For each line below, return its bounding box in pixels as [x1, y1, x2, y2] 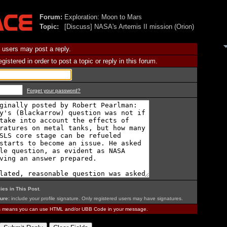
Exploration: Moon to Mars [64, 13, 142, 21]
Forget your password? [27, 88, 81, 93]
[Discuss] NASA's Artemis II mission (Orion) [64, 23, 194, 30]
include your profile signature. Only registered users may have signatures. [10, 196, 183, 201]
